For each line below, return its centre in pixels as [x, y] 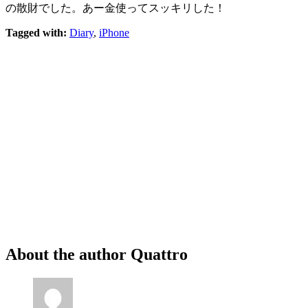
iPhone [114, 33]
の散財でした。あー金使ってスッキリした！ [115, 8]
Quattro [159, 255]
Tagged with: [36, 33]
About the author [66, 255]
